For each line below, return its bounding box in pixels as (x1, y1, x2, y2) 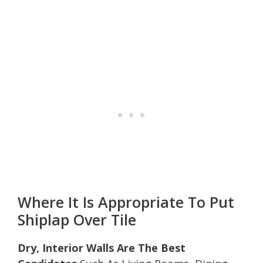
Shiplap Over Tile (18, 209, 136, 230)
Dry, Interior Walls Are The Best (18, 240, 186, 255)
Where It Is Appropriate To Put (18, 191, 234, 212)
